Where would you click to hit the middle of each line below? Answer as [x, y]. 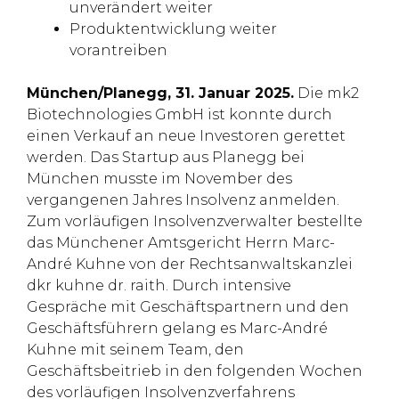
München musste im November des [159, 179]
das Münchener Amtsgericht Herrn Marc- [181, 243]
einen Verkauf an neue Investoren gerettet [186, 136]
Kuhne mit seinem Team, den [135, 350]
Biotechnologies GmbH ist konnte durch [179, 114]
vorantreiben [118, 50]
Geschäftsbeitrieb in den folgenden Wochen [195, 371]
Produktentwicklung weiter [173, 29]
